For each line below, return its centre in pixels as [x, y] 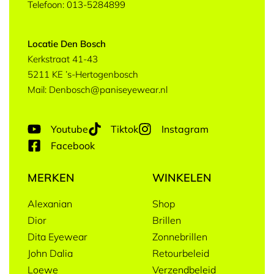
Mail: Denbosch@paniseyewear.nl [98, 89]
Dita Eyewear [57, 236]
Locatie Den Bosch [67, 43]
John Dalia [50, 253]
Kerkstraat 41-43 [63, 59]
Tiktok [124, 129]
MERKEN [51, 177]
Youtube [69, 129]
